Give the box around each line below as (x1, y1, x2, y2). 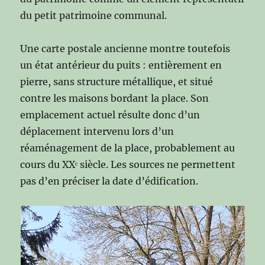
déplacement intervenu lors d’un (20, 125, 174, 137)
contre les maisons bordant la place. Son (20, 92, 209, 104)
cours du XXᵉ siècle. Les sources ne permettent (20, 158, 236, 170)
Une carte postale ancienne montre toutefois (20, 42, 231, 54)
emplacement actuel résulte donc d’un (20, 108, 201, 121)
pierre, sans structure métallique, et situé (20, 75, 214, 88)
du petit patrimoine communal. (20, 9, 167, 21)
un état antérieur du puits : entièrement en (20, 59, 222, 71)
